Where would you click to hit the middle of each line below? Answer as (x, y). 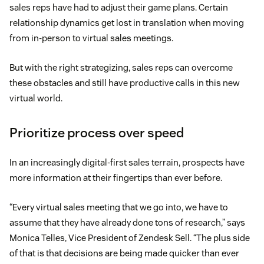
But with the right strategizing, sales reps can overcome (121, 68)
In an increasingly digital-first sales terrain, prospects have (127, 163)
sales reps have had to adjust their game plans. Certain (119, 8)
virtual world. (36, 98)
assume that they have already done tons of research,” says (127, 223)
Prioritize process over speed (97, 133)
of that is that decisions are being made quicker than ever (124, 253)
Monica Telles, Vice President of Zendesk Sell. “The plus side (130, 238)
